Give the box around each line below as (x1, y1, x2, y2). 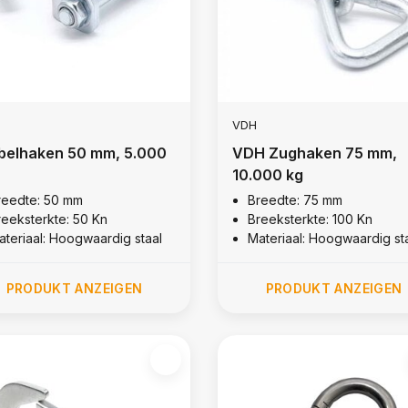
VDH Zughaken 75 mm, (231, 143, 397, 162)
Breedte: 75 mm (247, 191, 342, 208)
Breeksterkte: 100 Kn (247, 210, 372, 227)
